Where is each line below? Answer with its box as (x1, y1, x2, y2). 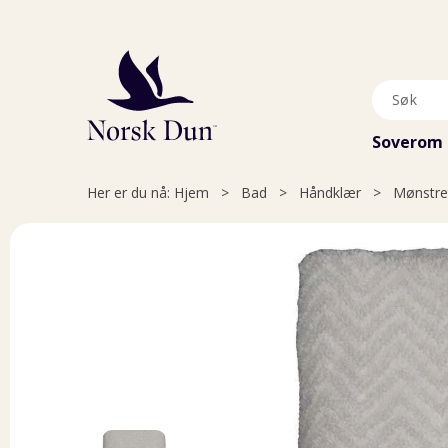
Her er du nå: (87, 183, 170, 202)
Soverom (372, 131, 443, 153)
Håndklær (299, 183, 361, 202)
